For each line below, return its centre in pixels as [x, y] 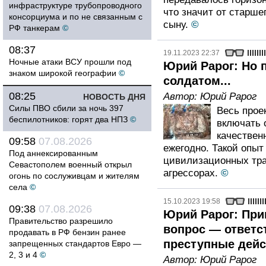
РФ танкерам [34, 28]
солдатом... [197, 81]
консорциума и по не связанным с [76, 17]
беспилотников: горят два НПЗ [68, 119]
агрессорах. [191, 173]
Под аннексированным [53, 153]
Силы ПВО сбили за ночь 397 [66, 108]
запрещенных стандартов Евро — [75, 243]
